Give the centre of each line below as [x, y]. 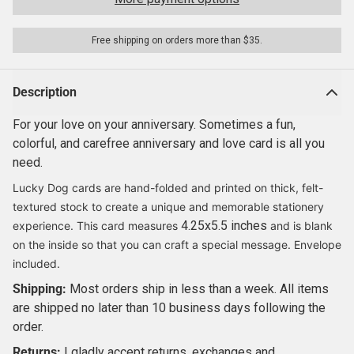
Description [45, 92]
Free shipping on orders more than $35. [177, 40]
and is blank [301, 225]
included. [38, 263]
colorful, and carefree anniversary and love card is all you [169, 143]
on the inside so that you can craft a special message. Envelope [177, 244]
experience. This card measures [97, 225]
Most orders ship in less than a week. [175, 288]
